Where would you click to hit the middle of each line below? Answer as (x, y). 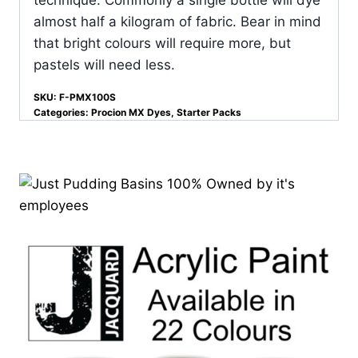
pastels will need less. (104, 64)
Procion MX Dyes (131, 112)
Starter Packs (209, 112)
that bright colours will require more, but (162, 43)
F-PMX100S (88, 97)
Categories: (62, 112)
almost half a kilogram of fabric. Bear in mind (177, 21)
